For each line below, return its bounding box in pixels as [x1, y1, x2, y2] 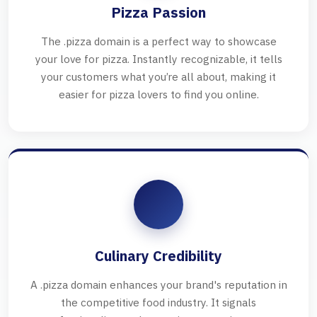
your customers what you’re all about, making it [41, 69, 276, 84]
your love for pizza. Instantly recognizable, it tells [35, 52, 282, 67]
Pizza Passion [111, 3, 206, 23]
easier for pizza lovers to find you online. [58, 87, 259, 102]
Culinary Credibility [95, 246, 222, 266]
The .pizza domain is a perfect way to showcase [40, 34, 277, 49]
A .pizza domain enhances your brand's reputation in [30, 277, 287, 292]
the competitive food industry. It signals [61, 295, 256, 310]
